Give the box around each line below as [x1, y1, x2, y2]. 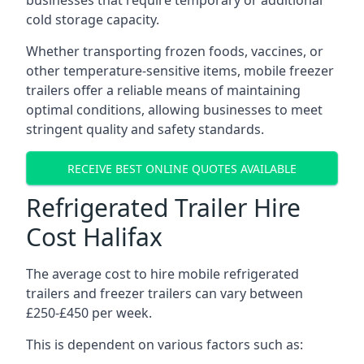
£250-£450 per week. [26, 304, 152, 322]
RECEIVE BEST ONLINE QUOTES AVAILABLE [67, 160, 297, 176]
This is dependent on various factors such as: [26, 336, 303, 353]
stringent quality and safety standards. [26, 120, 264, 138]
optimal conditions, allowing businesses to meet [26, 101, 323, 119]
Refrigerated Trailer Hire [26, 191, 301, 224]
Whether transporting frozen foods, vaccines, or [26, 42, 323, 60]
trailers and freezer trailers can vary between [26, 284, 303, 302]
